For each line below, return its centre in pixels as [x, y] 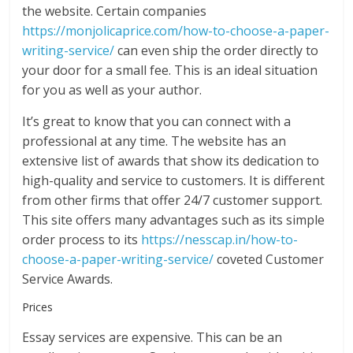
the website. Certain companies [115, 11]
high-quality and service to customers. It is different [174, 181]
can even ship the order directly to [217, 51]
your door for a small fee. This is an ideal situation [170, 71]
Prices [38, 307]
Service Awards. [68, 279]
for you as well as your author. [112, 90]
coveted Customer [269, 260]
